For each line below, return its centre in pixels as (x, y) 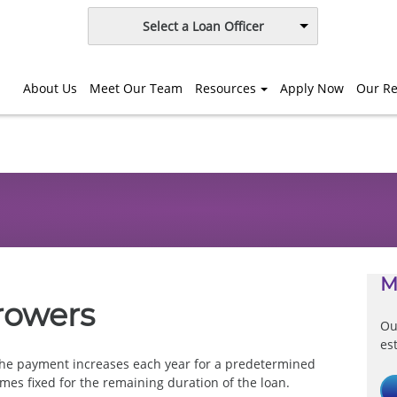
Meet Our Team (136, 88)
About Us (51, 88)
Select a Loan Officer (203, 26)
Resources (226, 88)
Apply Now (312, 88)
